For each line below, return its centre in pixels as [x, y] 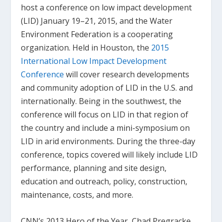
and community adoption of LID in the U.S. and [107, 88]
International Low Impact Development [94, 61]
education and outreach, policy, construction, [104, 181]
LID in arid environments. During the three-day [108, 141]
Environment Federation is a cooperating [97, 34]
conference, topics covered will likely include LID [110, 155]
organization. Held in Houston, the [86, 48]
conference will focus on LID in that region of [105, 114]
